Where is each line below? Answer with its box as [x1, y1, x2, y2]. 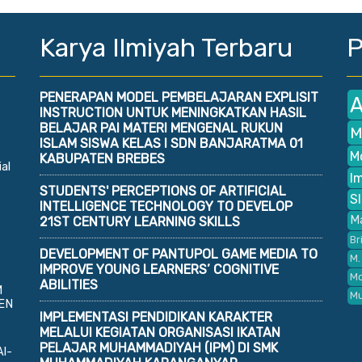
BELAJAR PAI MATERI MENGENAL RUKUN [40, 120, 283, 136]
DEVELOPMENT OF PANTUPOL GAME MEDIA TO [40, 246, 318, 262]
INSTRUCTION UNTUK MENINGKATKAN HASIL [40, 104, 306, 120]
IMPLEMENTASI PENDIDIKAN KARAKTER [40, 309, 272, 325]
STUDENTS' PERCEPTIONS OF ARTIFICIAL [40, 183, 286, 199]
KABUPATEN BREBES [40, 150, 165, 166]
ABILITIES [40, 276, 98, 293]
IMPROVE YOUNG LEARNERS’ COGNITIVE [40, 261, 279, 277]
